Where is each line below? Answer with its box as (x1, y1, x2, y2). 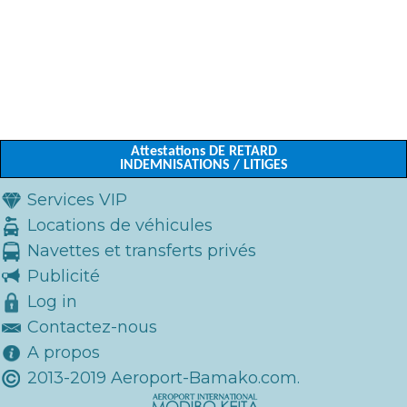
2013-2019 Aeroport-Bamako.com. (23, 368, 300, 388)
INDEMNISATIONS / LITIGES (119, 158, 288, 173)
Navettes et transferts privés (27, 241, 256, 261)
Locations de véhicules (27, 215, 213, 235)
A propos (27, 342, 100, 362)
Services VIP (27, 190, 127, 210)
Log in (27, 292, 77, 312)
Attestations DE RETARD (130, 144, 277, 159)
